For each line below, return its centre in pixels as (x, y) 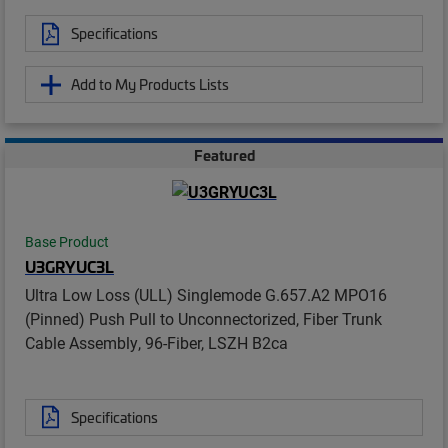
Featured (224, 155)
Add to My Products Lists (150, 84)
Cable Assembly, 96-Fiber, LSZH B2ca (156, 342)
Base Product (67, 241)
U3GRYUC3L (69, 265)
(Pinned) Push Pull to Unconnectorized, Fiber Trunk (203, 318)
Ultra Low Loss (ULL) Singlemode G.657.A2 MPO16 (206, 294)
